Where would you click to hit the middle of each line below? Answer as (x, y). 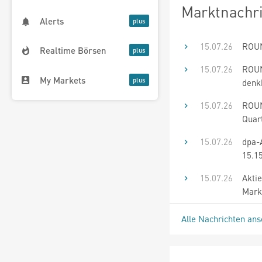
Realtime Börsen (73, 51)
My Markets (63, 80)
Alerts (52, 21)
